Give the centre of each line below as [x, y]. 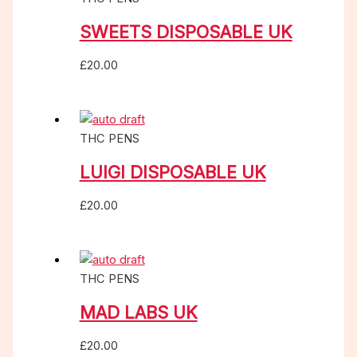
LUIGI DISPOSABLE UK [173, 173]
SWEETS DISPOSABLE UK [186, 32]
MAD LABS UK [138, 313]
